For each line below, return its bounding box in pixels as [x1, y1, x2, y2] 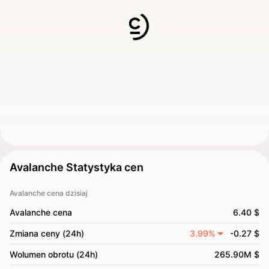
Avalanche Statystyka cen [10, 161, 144, 174]
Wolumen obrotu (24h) [10, 249, 98, 259]
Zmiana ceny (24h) [10, 228, 84, 238]
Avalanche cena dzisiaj [10, 189, 88, 198]
